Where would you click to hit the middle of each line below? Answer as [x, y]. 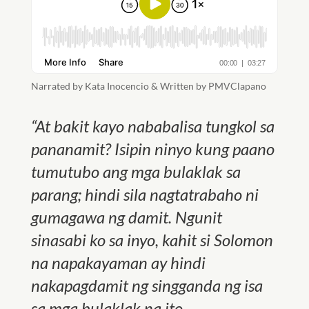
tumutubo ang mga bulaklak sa [136, 171]
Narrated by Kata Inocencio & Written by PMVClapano [148, 86]
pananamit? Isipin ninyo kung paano [152, 149]
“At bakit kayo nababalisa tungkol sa [152, 126]
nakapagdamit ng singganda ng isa [147, 285]
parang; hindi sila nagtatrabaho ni [144, 194]
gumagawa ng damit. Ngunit [126, 217]
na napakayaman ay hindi [118, 262]
